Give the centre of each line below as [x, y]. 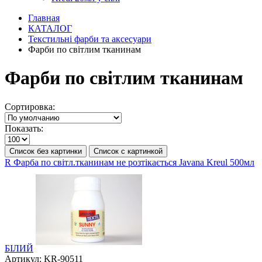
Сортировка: [30, 106]
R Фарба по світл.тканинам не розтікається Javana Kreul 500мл [130, 162]
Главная [44, 18]
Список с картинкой [128, 151]
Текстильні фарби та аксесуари [90, 39]
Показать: [24, 128]
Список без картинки [46, 151]
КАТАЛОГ [50, 28]
